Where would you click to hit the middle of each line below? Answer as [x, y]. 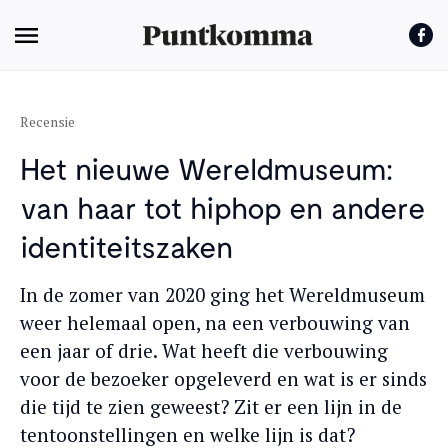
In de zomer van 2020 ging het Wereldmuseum [222, 294]
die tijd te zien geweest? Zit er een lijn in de [211, 406]
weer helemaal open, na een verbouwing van [215, 322]
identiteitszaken [126, 246]
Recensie [47, 121]
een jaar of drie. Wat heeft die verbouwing [204, 350]
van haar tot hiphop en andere [223, 207]
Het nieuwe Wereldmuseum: [206, 168]
